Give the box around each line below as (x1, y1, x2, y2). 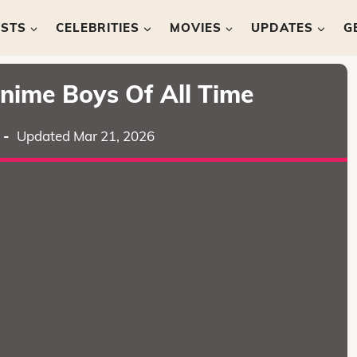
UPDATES (251, 20, 314, 35)
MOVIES (169, 20, 222, 35)
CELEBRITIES (56, 20, 140, 35)
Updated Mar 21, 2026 (17, 127, 155, 144)
